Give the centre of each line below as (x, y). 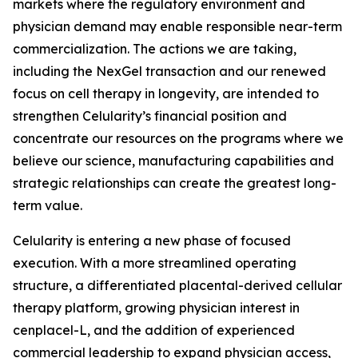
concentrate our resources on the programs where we (178, 138)
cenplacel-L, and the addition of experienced (154, 330)
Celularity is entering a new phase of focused (152, 241)
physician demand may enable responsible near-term (177, 26)
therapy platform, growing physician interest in (156, 308)
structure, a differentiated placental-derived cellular (177, 285)
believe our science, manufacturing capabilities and (173, 161)
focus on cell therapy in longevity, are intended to (166, 93)
